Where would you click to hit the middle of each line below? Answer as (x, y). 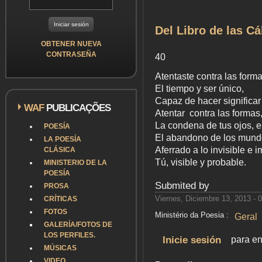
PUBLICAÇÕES (77, 108)
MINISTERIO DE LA (75, 163)
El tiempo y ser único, (199, 89)
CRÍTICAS (61, 199)
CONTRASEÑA (71, 54)
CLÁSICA (60, 150)
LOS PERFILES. (70, 235)
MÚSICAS (60, 248)
